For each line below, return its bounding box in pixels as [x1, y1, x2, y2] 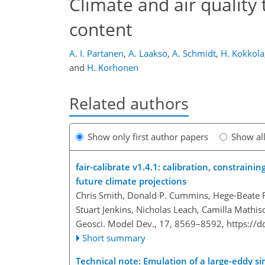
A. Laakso [128, 47, 167, 59]
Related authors [69, 92, 189, 114]
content [69, 17, 132, 41]
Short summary [82, 232, 146, 244]
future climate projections [76, 175, 186, 188]
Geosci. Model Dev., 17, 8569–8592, [76, 218, 227, 230]
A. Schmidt [172, 47, 216, 59]
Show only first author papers [88, 131, 208, 143]
